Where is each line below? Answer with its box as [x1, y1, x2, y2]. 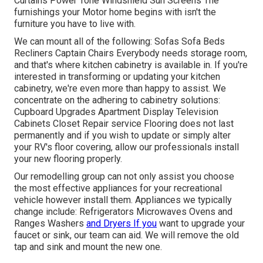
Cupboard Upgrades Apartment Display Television [14, 106, 218, 117]
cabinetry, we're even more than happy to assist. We [14, 82, 226, 94]
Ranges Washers [14, 217, 86, 229]
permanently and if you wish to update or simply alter [14, 129, 231, 141]
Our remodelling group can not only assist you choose [14, 170, 234, 182]
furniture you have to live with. [14, 18, 136, 29]
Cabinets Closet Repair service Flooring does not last [14, 117, 234, 129]
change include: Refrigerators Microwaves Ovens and [14, 205, 232, 217]
